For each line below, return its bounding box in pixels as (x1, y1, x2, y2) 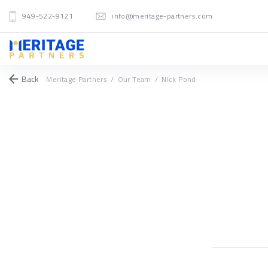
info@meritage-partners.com (112, 9, 213, 23)
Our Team (117, 72, 151, 86)
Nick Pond (162, 72, 196, 86)
